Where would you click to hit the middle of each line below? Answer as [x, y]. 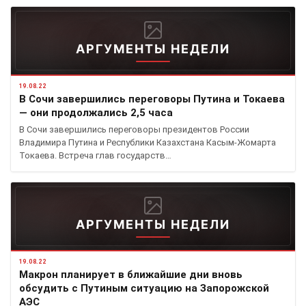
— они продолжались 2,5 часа [96, 113]
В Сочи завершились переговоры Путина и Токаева [152, 99]
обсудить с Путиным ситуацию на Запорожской [144, 289]
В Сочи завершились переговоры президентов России [134, 130]
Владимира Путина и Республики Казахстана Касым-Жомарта [148, 143]
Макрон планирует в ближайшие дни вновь [131, 275]
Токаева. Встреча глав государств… [95, 156]
